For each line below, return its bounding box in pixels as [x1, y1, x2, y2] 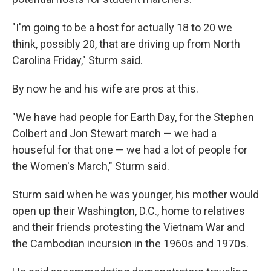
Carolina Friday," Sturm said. [12, 54, 143, 67]
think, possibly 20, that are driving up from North [12, 38, 240, 50]
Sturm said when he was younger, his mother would [12, 188, 259, 201]
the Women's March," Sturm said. [12, 160, 169, 172]
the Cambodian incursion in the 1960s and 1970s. [12, 237, 249, 250]
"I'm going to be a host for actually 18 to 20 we [12, 21, 232, 34]
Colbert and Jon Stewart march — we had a [12, 127, 217, 140]
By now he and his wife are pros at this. [12, 82, 198, 95]
